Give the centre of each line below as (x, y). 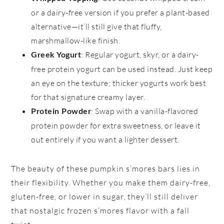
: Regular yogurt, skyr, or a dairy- (140, 55)
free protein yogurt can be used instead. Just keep (122, 69)
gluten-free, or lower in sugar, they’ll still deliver (105, 197)
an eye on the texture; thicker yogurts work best (119, 83)
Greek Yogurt (56, 55)
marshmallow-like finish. (76, 41)
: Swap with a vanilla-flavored (145, 111)
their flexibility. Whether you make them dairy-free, (111, 183)
